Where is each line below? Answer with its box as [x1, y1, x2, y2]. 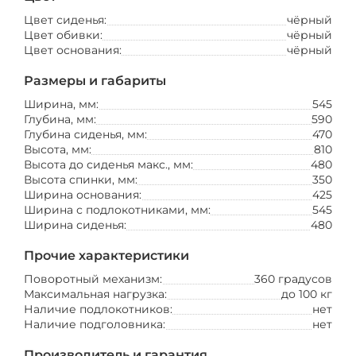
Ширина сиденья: [24, 218, 126, 232]
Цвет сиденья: [24, 13, 106, 27]
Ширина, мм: [24, 97, 99, 111]
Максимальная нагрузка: [24, 287, 167, 301]
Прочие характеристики [24, 248, 189, 263]
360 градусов [254, 272, 332, 286]
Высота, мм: [24, 142, 91, 157]
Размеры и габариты [24, 73, 166, 88]
